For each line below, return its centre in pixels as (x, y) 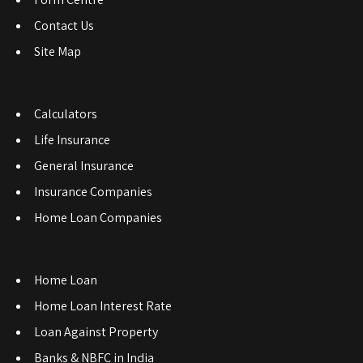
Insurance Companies (93, 192)
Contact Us (64, 26)
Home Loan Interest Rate (103, 306)
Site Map (58, 51)
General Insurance (84, 166)
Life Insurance (72, 140)
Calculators (66, 114)
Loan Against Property (96, 332)
